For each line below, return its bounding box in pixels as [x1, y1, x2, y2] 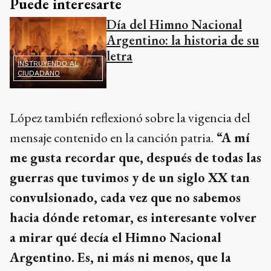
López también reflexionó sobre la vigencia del [10, 109, 250, 127]
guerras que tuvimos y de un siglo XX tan [10, 169, 250, 187]
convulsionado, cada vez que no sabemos [10, 189, 241, 207]
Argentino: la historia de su [106, 31, 259, 49]
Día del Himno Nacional [106, 15, 242, 33]
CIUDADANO [18, 69, 60, 78]
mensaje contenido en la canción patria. [10, 129, 214, 147]
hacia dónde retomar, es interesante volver [10, 209, 256, 227]
